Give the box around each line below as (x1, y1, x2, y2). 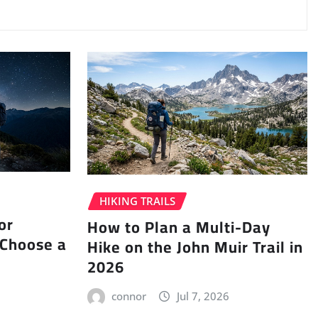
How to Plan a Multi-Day (87, 212, 270, 242)
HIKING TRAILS (99, 194, 175, 209)
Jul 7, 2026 (176, 288, 229, 303)
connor (111, 288, 147, 303)
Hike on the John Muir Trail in (87, 231, 303, 262)
